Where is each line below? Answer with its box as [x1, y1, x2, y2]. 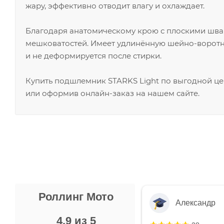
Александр [175, 198, 215, 207]
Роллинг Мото [38, 190, 113, 203]
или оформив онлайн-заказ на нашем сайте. [25, 88, 199, 98]
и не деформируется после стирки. [25, 50, 161, 60]
